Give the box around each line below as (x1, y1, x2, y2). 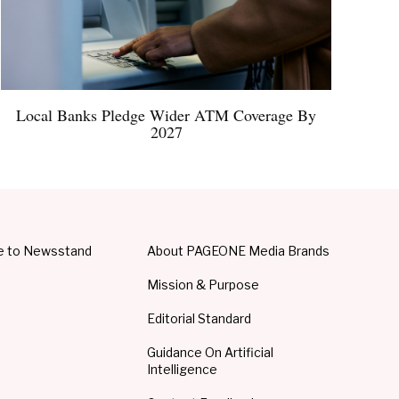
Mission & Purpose (147, 276, 260, 292)
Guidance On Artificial (147, 344, 274, 360)
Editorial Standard (147, 310, 252, 326)
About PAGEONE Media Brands (147, 242, 330, 258)
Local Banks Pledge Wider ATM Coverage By (16, 103, 317, 126)
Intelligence (147, 361, 218, 377)
